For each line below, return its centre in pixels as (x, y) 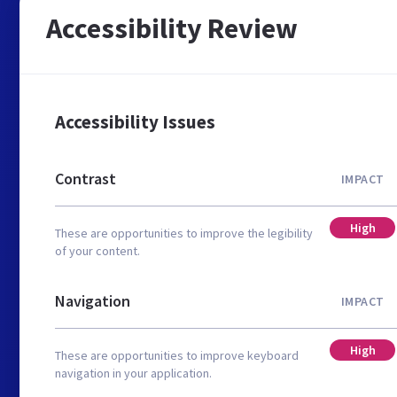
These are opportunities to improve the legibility (184, 233)
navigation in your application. (133, 373)
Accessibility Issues (135, 122)
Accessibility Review (172, 28)
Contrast (86, 178)
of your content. (97, 251)
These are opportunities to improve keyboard (177, 355)
